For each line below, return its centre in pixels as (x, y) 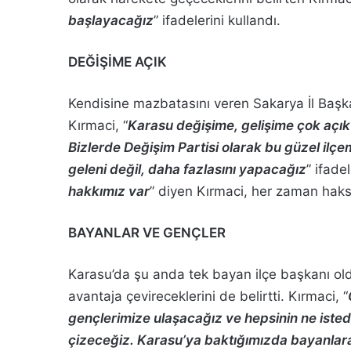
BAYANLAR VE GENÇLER (147, 232)
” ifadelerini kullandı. (217, 20)
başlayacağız (111, 20)
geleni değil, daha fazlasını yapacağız (187, 169)
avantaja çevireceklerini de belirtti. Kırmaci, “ (208, 296)
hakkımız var (109, 191)
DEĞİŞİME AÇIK (118, 62)
